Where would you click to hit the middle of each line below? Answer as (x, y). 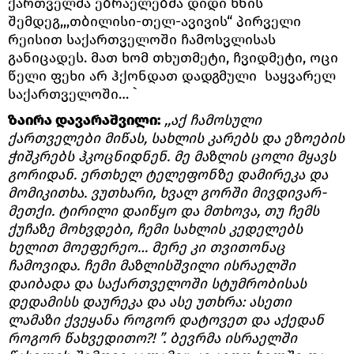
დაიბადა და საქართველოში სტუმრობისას (157, 283)
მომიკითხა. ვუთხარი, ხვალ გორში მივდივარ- (167, 192)
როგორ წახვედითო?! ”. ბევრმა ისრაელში (153, 338)
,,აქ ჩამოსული (213, 120)
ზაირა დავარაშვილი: (84, 120)
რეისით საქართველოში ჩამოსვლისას (142, 39)
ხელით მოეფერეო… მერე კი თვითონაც (147, 247)
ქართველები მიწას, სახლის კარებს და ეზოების (176, 138)
